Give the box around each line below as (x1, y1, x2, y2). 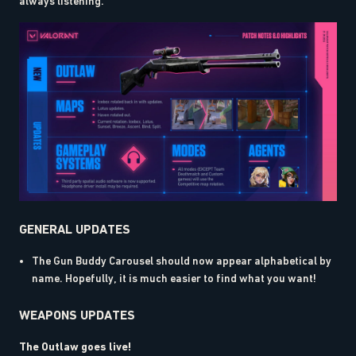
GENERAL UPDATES (19, 222, 130, 237)
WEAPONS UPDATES (19, 308, 135, 323)
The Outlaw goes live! (19, 340, 131, 353)
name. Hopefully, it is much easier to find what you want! (32, 272, 316, 284)
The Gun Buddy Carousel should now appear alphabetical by (32, 254, 331, 267)
